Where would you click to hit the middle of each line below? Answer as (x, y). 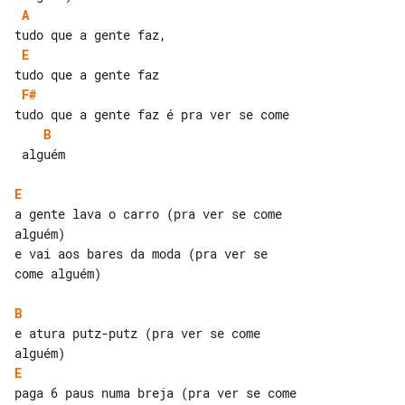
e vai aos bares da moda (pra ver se (145, 254)
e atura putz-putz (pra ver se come (141, 333)
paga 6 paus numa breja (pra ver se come (155, 393)
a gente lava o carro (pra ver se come (152, 214)
